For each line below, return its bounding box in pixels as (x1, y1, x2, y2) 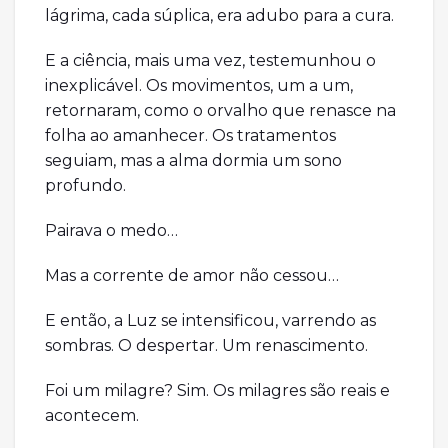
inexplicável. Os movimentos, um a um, (45, 76, 353, 96)
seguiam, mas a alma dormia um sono (45, 151, 342, 171)
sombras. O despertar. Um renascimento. (45, 336, 368, 356)
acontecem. (45, 406, 139, 426)
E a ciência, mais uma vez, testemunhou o (45, 51, 376, 71)
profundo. (45, 176, 126, 196)
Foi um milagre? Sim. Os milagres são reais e (45, 381, 390, 401)
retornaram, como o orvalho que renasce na (45, 101, 396, 121)
